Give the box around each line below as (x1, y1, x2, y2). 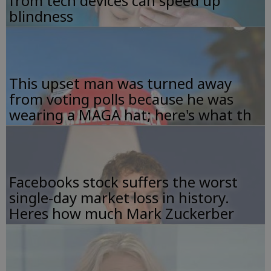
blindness (9, 6, 73, 27)
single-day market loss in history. (9, 188, 229, 208)
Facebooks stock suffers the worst (9, 172, 238, 192)
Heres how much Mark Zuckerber (9, 203, 234, 224)
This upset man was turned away (9, 73, 232, 94)
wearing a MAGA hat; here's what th (9, 105, 252, 125)
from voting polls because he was (9, 89, 233, 109)
